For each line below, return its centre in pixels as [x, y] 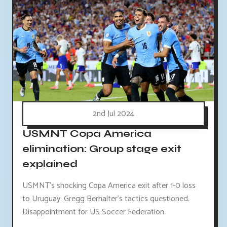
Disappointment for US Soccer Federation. [94, 212]
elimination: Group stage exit [102, 148]
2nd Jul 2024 [113, 113]
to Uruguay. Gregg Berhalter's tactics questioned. [106, 199]
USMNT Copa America [87, 133]
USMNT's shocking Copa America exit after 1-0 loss [109, 185]
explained [50, 164]
